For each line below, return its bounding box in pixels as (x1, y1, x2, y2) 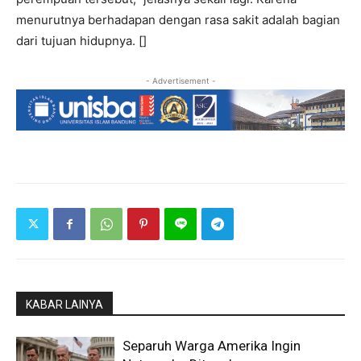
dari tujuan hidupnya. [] (16, 33, 147, 49)
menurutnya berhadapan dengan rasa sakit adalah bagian (16, 12, 340, 28)
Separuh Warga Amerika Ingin (122, 337, 301, 354)
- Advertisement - (145, 76, 216, 86)
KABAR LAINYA (26, 297, 103, 311)
